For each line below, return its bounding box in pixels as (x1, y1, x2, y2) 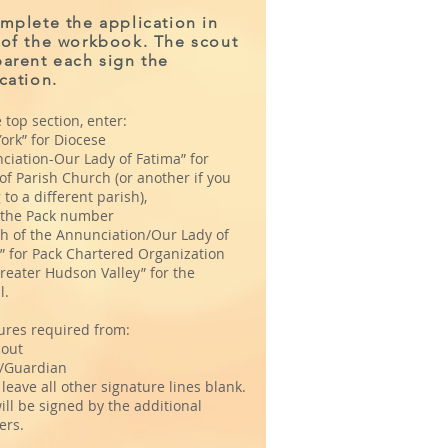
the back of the (45, 59, 166, 81)
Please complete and (45, 11, 212, 33)
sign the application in (45, 35, 221, 57)
